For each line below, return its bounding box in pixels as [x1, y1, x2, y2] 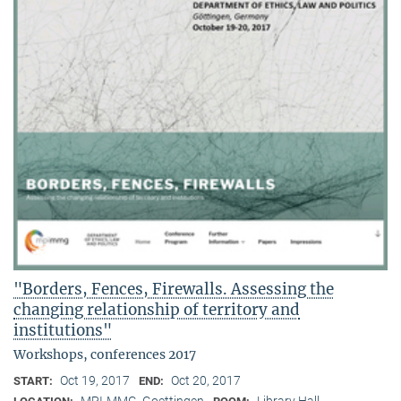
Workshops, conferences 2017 [13, 346, 196, 363]
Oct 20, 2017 [171, 372, 241, 388]
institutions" [13, 320, 112, 340]
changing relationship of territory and [13, 299, 300, 320]
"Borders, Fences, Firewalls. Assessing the [13, 278, 334, 299]
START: [13, 373, 55, 388]
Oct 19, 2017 [60, 372, 130, 388]
